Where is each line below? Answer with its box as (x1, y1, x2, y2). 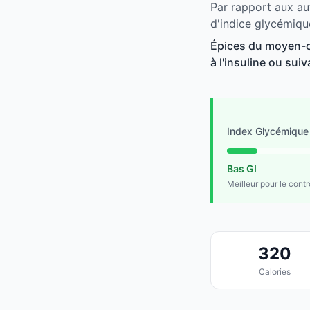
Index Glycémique (227, 125, 309, 138)
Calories (258, 266, 291, 277)
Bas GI (227, 163, 257, 175)
